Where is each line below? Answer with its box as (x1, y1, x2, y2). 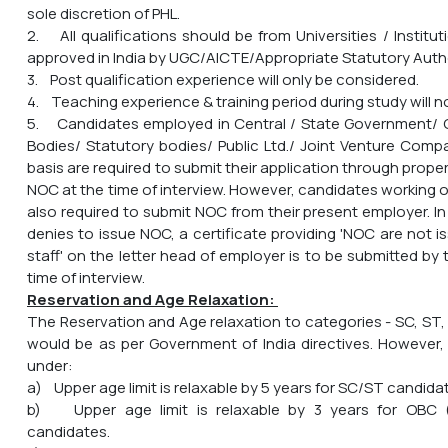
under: (27, 354, 73, 376)
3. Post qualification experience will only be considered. (27, 68, 419, 90)
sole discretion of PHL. (27, 2, 180, 24)
